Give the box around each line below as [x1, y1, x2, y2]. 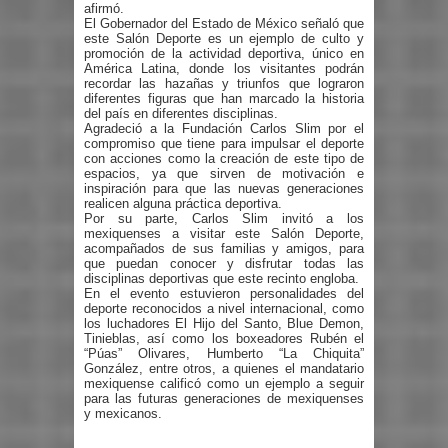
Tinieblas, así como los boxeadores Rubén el [84, 330, 364, 346]
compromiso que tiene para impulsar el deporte [84, 135, 364, 151]
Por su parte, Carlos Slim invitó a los [84, 210, 364, 226]
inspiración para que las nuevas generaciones [84, 180, 364, 196]
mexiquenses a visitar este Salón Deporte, [84, 225, 364, 241]
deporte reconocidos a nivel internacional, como [84, 300, 364, 316]
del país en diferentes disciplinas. [84, 105, 278, 121]
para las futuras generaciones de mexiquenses [84, 390, 364, 406]
